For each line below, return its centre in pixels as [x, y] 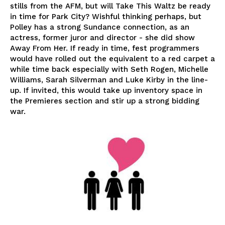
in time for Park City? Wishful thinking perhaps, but [106, 17]
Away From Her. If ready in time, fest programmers [105, 48]
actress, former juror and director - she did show [102, 38]
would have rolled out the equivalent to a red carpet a [113, 59]
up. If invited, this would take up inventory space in [106, 91]
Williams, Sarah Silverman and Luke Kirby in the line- [109, 80]
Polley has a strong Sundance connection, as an [100, 27]
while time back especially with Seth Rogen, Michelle [109, 70]
